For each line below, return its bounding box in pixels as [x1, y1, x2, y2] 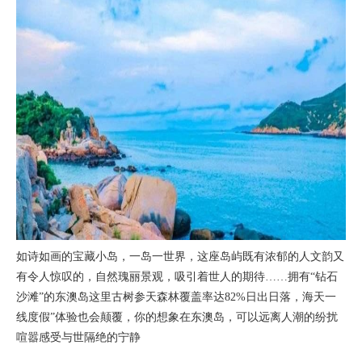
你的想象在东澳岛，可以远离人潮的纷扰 [134, 311, 338, 324]
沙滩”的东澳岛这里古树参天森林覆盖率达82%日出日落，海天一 [16, 291, 336, 304]
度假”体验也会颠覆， [27, 311, 134, 324]
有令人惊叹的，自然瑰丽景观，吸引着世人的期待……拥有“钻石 [16, 271, 338, 284]
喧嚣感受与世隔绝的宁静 [16, 331, 141, 344]
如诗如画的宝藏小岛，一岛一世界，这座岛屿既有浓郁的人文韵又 [16, 250, 344, 263]
